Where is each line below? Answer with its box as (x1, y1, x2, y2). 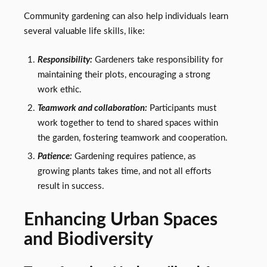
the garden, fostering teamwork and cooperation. (37, 133, 228, 142)
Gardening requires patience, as (72, 151, 196, 161)
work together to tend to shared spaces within (37, 118, 218, 128)
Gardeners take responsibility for (92, 55, 223, 64)
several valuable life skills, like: (24, 26, 145, 36)
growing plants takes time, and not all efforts (37, 166, 212, 176)
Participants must (147, 103, 216, 113)
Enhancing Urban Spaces (24, 210, 218, 229)
